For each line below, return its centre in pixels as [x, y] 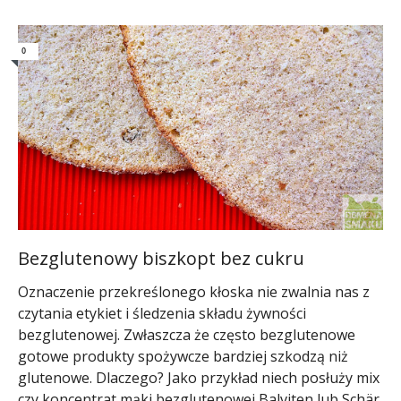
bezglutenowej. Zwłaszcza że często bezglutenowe [187, 335]
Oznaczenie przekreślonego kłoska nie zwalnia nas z [194, 292]
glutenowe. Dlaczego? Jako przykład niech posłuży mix [199, 378]
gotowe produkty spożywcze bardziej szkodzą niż [183, 357]
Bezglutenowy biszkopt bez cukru [161, 259]
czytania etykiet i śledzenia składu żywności [162, 314]
